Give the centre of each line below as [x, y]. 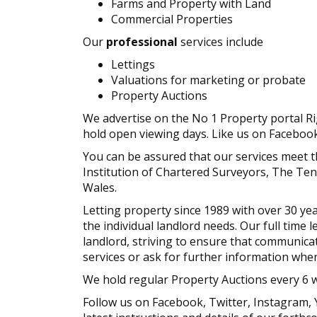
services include [220, 42]
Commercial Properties [172, 19]
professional [142, 42]
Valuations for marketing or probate [208, 80]
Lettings [133, 65]
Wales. [100, 188]
